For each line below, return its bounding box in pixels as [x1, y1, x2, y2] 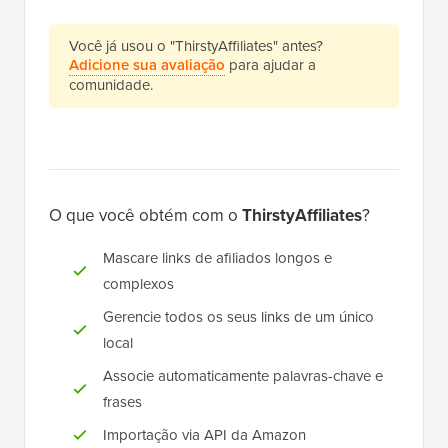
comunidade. [69, 74, 153, 97]
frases [103, 391, 142, 414]
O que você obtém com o [49, 203, 242, 229]
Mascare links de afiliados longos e [103, 247, 332, 270]
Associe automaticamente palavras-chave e [103, 365, 383, 388]
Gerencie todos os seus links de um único [103, 306, 374, 329]
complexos [103, 273, 174, 296]
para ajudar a [225, 54, 316, 77]
